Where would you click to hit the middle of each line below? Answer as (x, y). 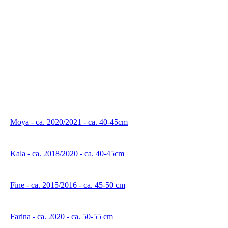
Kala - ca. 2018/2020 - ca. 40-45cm (67, 153)
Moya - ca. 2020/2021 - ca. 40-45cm (69, 122)
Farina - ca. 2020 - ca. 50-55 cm (62, 217)
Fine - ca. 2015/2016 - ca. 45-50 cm (68, 185)
